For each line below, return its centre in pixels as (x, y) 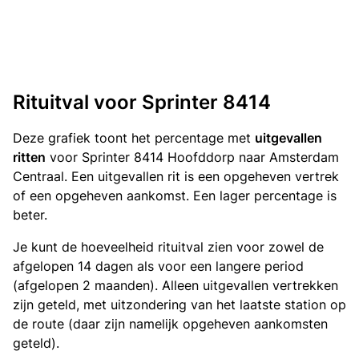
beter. (30, 215)
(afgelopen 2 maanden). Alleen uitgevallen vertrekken (175, 286)
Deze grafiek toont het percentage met (134, 138)
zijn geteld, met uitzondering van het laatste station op (179, 305)
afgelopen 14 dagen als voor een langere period (158, 266)
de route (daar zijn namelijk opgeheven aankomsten (170, 324)
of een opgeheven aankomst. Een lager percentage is (175, 196)
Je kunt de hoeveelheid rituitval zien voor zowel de (168, 247)
